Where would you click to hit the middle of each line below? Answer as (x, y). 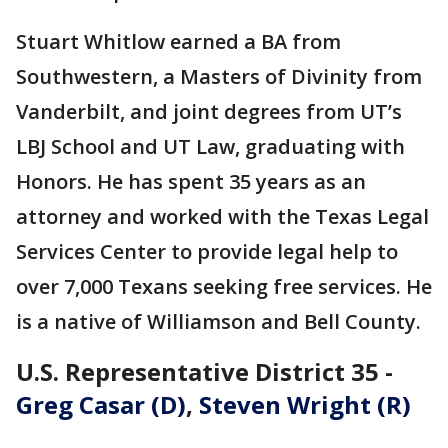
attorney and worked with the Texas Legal (222, 217)
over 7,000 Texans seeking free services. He (224, 287)
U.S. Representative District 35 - (204, 372)
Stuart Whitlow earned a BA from (178, 42)
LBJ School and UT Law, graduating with (210, 147)
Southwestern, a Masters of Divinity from (219, 77)
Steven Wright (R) (305, 405)
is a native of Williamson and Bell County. (218, 322)
